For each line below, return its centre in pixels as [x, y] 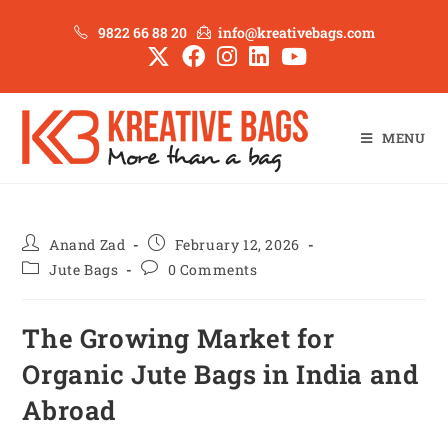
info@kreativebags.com [296, 32]
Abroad [69, 410]
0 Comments [212, 269]
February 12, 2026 [237, 244]
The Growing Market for [178, 338]
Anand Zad [87, 244]
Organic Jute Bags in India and [220, 374]
